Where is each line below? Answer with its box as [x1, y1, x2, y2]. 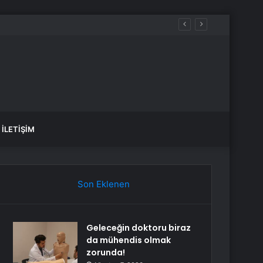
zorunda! [86, 247, 126, 258]
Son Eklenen [77, 178, 130, 190]
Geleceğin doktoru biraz [86, 222, 191, 234]
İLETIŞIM [2, 124, 35, 134]
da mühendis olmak [86, 234, 171, 246]
